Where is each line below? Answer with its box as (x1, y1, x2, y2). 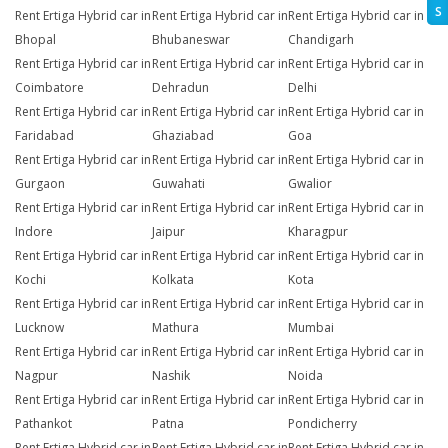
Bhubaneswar (151, 31, 230, 49)
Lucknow (15, 319, 64, 337)
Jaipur (151, 223, 185, 241)
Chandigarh (288, 31, 355, 49)
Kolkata (151, 271, 194, 289)
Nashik (151, 367, 190, 385)
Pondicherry (288, 415, 358, 433)
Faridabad (15, 127, 74, 145)
